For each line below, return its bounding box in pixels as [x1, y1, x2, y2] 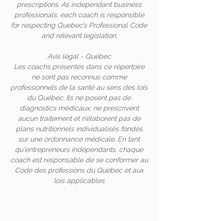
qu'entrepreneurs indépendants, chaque [15, 146, 143, 153]
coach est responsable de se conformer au [10, 156, 148, 164]
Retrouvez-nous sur [31, 206, 127, 219]
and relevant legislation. [41, 32, 117, 39]
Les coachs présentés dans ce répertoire [13, 63, 145, 71]
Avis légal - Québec [47, 52, 111, 60]
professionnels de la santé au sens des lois [10, 83, 147, 91]
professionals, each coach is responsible [14, 11, 144, 19]
